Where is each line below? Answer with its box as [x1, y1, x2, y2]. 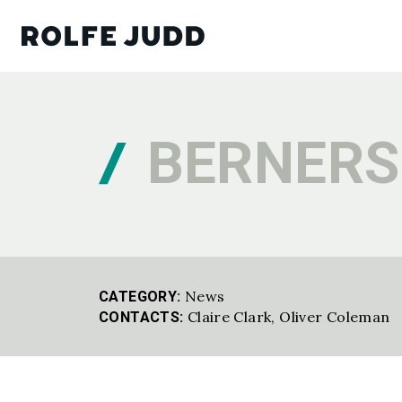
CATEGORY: [99, 287, 181, 305]
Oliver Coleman [279, 307, 390, 326]
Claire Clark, [187, 307, 280, 326]
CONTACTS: [99, 308, 184, 326]
